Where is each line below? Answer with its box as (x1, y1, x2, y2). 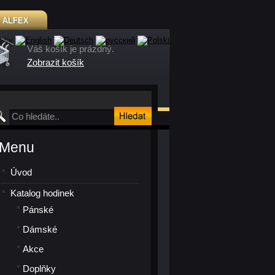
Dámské (23, 224, 57, 234)
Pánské (23, 204, 53, 215)
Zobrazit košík (27, 57, 84, 68)
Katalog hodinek (10, 188, 74, 198)
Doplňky (23, 263, 56, 274)
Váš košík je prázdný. (27, 44, 114, 54)
